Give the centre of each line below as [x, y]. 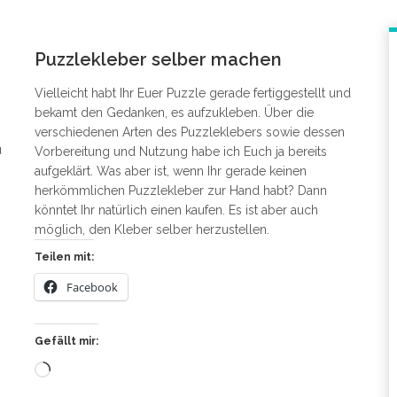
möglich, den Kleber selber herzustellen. [152, 230]
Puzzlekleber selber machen [158, 60]
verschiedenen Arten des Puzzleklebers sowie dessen [190, 132]
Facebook [92, 288]
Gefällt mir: [66, 342]
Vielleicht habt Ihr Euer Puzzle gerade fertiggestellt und [193, 93]
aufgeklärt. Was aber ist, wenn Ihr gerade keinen [171, 171]
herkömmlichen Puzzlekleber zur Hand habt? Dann [181, 191]
